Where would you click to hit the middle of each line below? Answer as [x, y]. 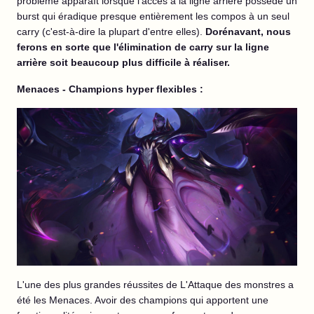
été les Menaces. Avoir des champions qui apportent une [143, 300]
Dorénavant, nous [248, 32]
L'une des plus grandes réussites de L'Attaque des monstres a [155, 285]
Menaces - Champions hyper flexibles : [110, 89]
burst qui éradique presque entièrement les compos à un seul [153, 16]
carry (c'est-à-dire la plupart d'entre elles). [111, 32]
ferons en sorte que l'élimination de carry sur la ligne [143, 47]
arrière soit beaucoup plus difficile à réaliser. [123, 63]
